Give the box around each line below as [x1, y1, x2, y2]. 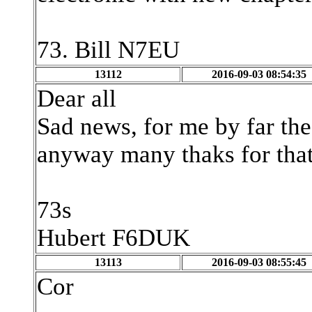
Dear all [37, 85, 116, 112]
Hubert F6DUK [37, 224, 190, 251]
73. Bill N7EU [37, 36, 180, 63]
